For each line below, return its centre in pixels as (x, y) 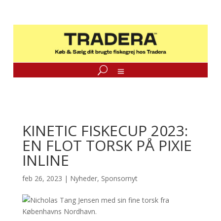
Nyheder (83, 178)
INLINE (45, 160)
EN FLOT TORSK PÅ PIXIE (107, 145)
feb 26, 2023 (42, 178)
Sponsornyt (119, 178)
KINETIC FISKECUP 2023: (105, 130)
